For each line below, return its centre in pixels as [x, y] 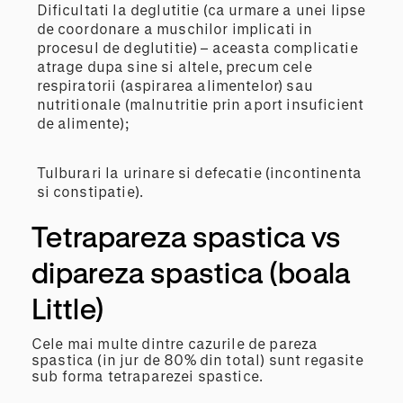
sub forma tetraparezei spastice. [148, 376]
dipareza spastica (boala [191, 273]
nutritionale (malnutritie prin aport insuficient [200, 104]
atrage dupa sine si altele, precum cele [174, 67]
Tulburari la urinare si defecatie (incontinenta [199, 173]
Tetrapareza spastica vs [187, 237]
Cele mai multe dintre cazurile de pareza [175, 344]
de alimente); [83, 123]
